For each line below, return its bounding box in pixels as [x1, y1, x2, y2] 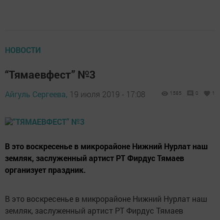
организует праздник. [5, 165, 86, 175]
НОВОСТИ [5, 45, 41, 55]
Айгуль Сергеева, [5, 89, 67, 100]
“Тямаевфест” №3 [5, 67, 96, 82]
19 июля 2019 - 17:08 [70, 89, 145, 100]
